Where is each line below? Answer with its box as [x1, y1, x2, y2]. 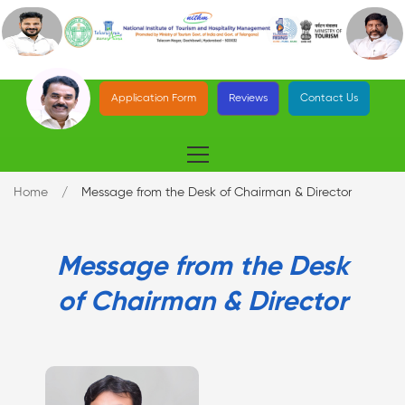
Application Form [111, 93, 197, 104]
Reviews [229, 93, 268, 104]
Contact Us [300, 93, 359, 104]
